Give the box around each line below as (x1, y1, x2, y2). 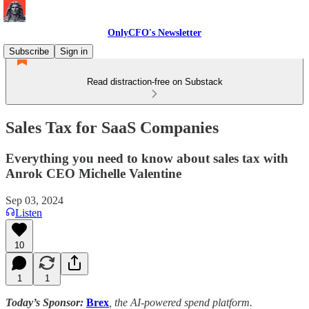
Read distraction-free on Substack (86, 77, 223, 87)
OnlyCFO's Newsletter (108, 28, 201, 38)
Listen (15, 206, 42, 219)
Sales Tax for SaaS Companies (6, 118, 219, 137)
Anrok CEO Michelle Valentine (6, 166, 181, 181)
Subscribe (9, 46, 49, 57)
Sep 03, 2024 (6, 194, 63, 206)
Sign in (60, 46, 88, 57)
